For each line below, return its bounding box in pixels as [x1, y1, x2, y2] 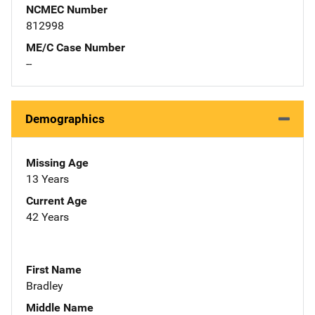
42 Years [26, 210, 69, 224]
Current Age [26, 193, 87, 207]
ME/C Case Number [26, 40, 125, 54]
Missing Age [26, 155, 89, 169]
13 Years [26, 172, 69, 186]
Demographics [25, 111, 105, 126]
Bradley [26, 278, 63, 292]
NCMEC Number [26, 2, 108, 16]
